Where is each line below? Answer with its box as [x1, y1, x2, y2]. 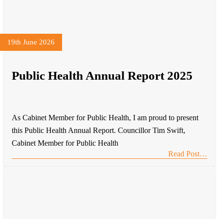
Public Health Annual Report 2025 [12, 69, 193, 83]
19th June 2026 [7, 38, 55, 46]
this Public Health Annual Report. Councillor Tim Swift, [12, 126, 185, 134]
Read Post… [168, 149, 207, 158]
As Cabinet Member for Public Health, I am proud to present [12, 113, 198, 122]
